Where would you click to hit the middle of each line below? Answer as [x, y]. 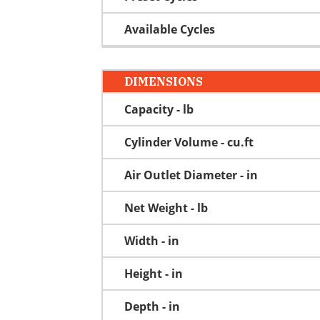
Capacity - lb [159, 109]
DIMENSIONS [164, 81]
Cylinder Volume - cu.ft [189, 142]
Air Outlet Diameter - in [191, 175]
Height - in [154, 273]
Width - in [152, 240]
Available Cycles [170, 29]
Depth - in [152, 306]
